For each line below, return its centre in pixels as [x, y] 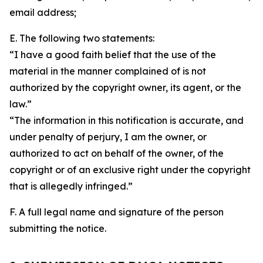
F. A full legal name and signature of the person [117, 212]
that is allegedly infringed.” [71, 186]
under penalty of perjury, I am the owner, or [108, 137]
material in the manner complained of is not [108, 71]
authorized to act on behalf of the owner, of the [117, 153]
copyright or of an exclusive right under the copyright [130, 170]
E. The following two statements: [82, 38]
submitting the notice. [58, 228]
